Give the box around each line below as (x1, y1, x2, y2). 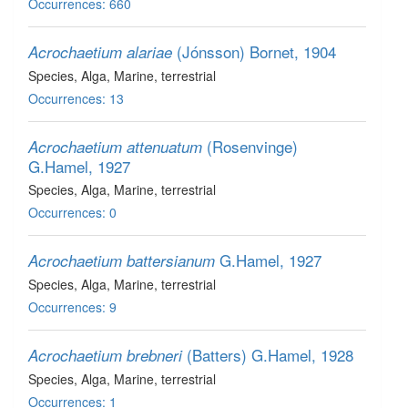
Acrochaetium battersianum (28, 250, 215, 271)
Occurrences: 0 (28, 203, 117, 221)
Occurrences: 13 (28, 89, 124, 107)
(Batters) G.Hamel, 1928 (187, 343, 353, 366)
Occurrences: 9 (28, 298, 117, 316)
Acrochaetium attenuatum (28, 136, 202, 158)
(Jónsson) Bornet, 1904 (177, 40, 336, 63)
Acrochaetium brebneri (28, 344, 182, 366)
